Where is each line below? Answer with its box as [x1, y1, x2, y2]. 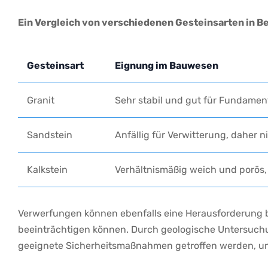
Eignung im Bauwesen [115, 60, 218, 72]
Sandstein [27, 129, 72, 141]
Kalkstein [27, 164, 68, 176]
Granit [27, 95, 54, 106]
